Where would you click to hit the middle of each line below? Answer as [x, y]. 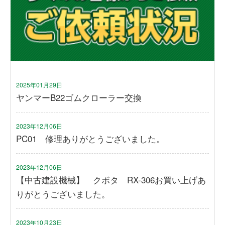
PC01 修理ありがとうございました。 [91, 139]
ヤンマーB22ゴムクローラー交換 [79, 97]
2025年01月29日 [39, 85]
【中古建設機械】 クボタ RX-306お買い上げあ [111, 180]
